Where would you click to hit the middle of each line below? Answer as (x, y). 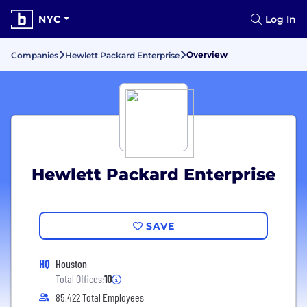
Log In (281, 19)
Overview (207, 54)
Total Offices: (80, 279)
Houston (71, 263)
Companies (35, 55)
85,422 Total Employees (100, 297)
